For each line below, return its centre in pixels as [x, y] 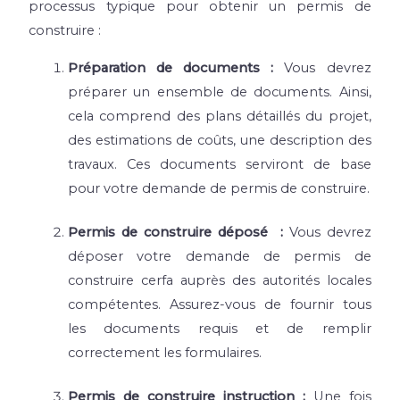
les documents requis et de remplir [220, 328]
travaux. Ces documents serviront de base [220, 164]
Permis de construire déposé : [175, 232]
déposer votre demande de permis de [220, 256]
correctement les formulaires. [165, 352]
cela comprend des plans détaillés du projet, [220, 116]
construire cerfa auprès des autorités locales [220, 280]
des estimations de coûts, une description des [220, 140]
